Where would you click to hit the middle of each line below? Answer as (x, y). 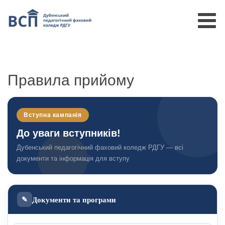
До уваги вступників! (69, 133)
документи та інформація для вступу (73, 158)
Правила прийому (71, 80)
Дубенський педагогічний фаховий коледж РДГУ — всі (100, 147)
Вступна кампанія (53, 115)
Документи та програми (74, 199)
